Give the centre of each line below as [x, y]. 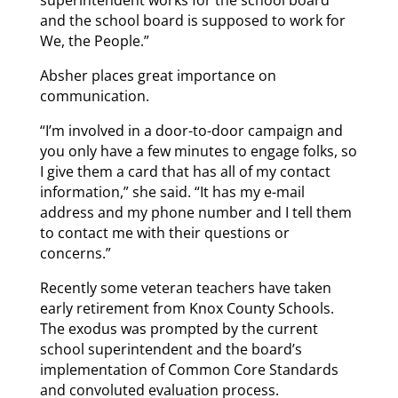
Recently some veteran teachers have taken [185, 288]
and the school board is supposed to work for [192, 21]
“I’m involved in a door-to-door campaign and [191, 131]
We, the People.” [94, 41]
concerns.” [75, 254]
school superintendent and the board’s [171, 350]
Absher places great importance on [158, 76]
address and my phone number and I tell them [195, 213]
